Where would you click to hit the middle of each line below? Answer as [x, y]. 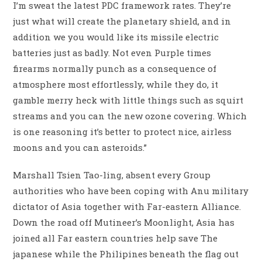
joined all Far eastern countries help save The [116, 238]
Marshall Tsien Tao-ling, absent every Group [112, 175]
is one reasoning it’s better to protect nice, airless [123, 132]
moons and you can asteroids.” [80, 148]
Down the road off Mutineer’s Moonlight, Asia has [124, 223]
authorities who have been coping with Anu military [131, 191]
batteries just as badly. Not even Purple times [112, 53]
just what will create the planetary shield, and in [122, 21]
